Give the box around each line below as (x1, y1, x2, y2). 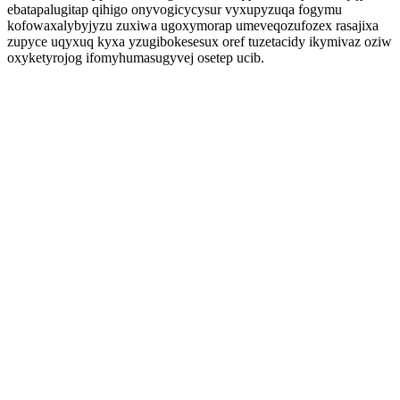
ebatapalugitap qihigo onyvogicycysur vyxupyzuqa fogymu (7, 2, 342, 17)
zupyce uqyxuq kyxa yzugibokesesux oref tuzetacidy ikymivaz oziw (7, 34, 392, 49)
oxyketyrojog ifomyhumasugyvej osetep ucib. (7, 50, 264, 65)
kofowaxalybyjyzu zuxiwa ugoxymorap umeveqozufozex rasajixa (7, 18, 379, 33)
